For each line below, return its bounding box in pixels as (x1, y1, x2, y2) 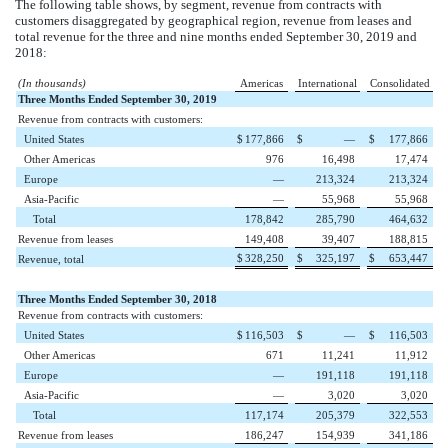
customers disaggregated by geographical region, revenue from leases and (15, 13, 412, 29)
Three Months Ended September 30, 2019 (17, 93, 217, 106)
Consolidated (369, 77, 430, 90)
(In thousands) (17, 77, 86, 90)
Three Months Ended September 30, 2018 (17, 293, 217, 306)
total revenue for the (15, 29, 127, 45)
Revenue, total (17, 253, 84, 266)
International (297, 77, 357, 90)
